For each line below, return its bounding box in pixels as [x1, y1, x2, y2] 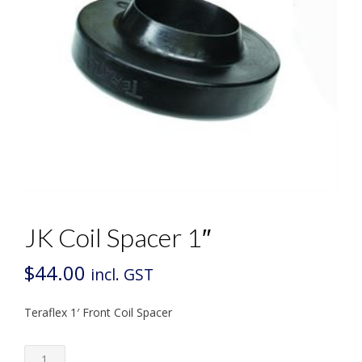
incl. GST [90, 263, 154, 286]
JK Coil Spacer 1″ [24, 221, 211, 254]
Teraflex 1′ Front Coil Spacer [24, 305, 172, 321]
